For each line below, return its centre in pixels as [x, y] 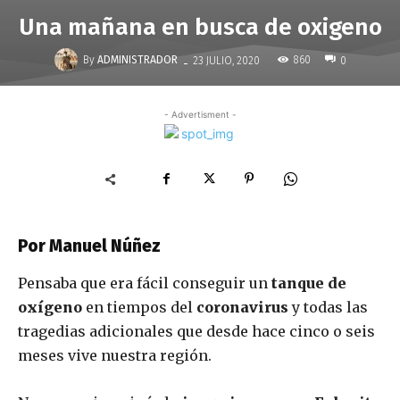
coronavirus [242, 307]
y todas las [328, 307]
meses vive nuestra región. [115, 355]
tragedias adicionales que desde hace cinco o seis [196, 331]
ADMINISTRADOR [137, 60]
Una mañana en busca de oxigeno [200, 27]
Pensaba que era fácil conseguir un [145, 283]
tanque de [309, 283]
